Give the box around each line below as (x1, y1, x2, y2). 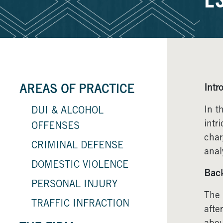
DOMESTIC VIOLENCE (31, 160, 128, 171)
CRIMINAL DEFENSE (31, 141, 123, 151)
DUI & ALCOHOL (31, 106, 104, 116)
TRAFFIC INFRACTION (31, 199, 129, 210)
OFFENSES (31, 121, 80, 132)
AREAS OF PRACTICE (19, 84, 134, 97)
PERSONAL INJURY (31, 180, 117, 190)
